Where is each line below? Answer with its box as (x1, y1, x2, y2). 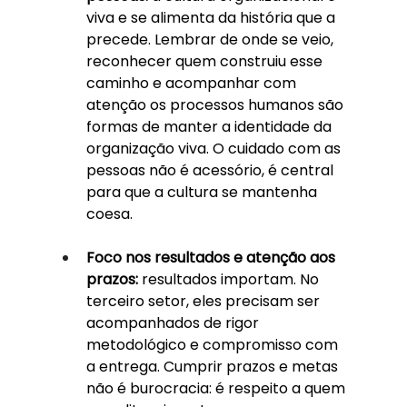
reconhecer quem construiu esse (85, 50, 326, 72)
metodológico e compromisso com (85, 333, 342, 355)
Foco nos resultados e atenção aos (85, 246, 339, 268)
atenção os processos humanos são (85, 94, 347, 115)
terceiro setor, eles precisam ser (85, 290, 323, 312)
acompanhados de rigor (85, 312, 263, 333)
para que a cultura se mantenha (85, 181, 321, 203)
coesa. (85, 203, 133, 224)
